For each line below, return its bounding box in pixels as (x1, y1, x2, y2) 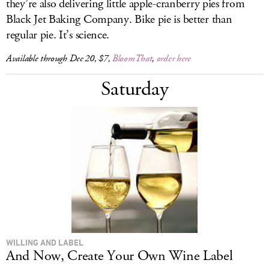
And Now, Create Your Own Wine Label (6, 246, 233, 265)
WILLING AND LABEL (6, 237, 83, 247)
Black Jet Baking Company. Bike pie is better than (6, 11, 232, 28)
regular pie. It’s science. (6, 27, 110, 43)
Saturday (100, 76, 169, 103)
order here (156, 52, 191, 65)
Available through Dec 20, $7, (6, 52, 112, 65)
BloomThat (112, 52, 153, 65)
